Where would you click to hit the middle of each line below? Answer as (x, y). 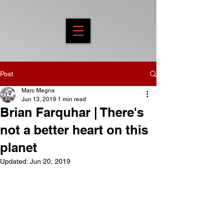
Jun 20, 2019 (50, 161)
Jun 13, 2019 (39, 99)
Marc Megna (38, 90)
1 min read (72, 99)
